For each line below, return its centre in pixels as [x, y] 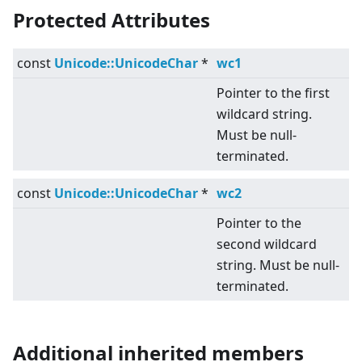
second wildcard [267, 244]
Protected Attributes [112, 20]
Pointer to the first [273, 93]
